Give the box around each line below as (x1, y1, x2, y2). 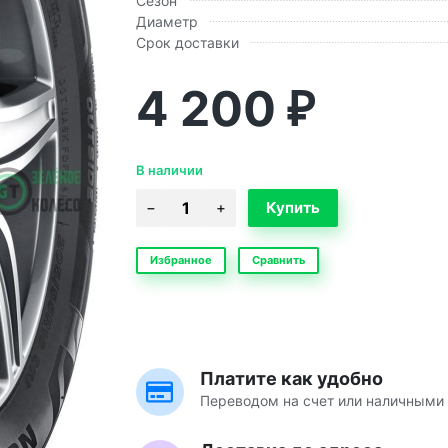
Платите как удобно (199, 367, 383, 389)
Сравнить (251, 252, 305, 267)
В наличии (135, 161, 203, 178)
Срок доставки (135, 33, 239, 51)
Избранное (149, 252, 212, 267)
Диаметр (135, 12, 198, 30)
